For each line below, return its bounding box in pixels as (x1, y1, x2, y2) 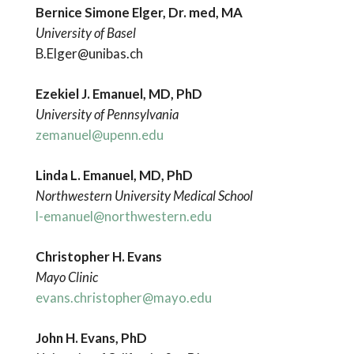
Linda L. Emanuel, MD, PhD (35, 166, 193, 183)
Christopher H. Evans (35, 248, 162, 265)
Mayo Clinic (35, 269, 98, 286)
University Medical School (114, 186, 253, 204)
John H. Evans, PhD (35, 330, 147, 347)
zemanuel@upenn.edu (35, 126, 164, 143)
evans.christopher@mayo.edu (35, 289, 212, 307)
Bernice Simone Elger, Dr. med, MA (35, 3, 243, 21)
